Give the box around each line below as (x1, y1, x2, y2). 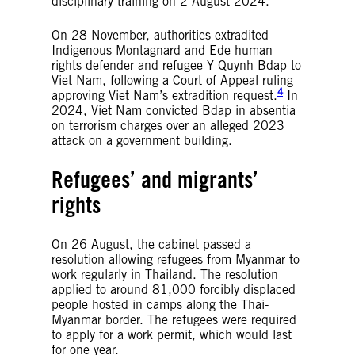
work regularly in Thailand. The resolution (52, 266, 278, 282)
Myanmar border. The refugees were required (52, 311, 296, 327)
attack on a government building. (52, 132, 232, 148)
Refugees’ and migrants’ (52, 165, 258, 193)
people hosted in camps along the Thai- (52, 296, 269, 312)
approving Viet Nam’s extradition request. (52, 87, 277, 103)
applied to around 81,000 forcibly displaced (52, 281, 296, 297)
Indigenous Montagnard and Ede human (52, 42, 273, 58)
